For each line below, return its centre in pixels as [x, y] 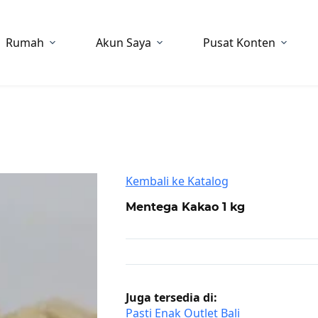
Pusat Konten [240, 43]
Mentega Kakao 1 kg [185, 207]
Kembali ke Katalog [177, 181]
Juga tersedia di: [171, 297]
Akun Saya [124, 43]
